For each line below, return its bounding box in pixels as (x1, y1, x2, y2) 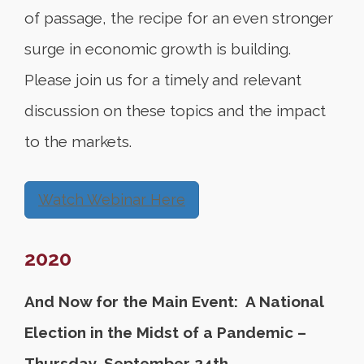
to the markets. (24, 132, 132, 150)
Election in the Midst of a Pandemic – (24, 323, 306, 341)
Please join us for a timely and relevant (24, 71, 301, 89)
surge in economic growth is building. (24, 40, 291, 58)
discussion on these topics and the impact (24, 102, 326, 119)
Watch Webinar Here (38, 191, 185, 208)
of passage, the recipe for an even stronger (24, 9, 333, 27)
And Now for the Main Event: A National (24, 292, 323, 310)
